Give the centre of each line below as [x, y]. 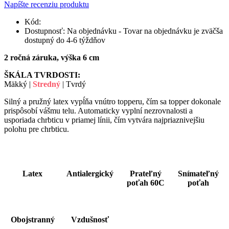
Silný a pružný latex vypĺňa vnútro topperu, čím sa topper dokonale [112, 101]
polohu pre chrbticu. [37, 129]
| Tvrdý [74, 84]
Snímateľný [198, 173]
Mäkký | [17, 84]
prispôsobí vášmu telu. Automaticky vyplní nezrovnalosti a [98, 110]
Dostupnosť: [45, 31]
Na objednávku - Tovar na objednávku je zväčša [145, 31]
